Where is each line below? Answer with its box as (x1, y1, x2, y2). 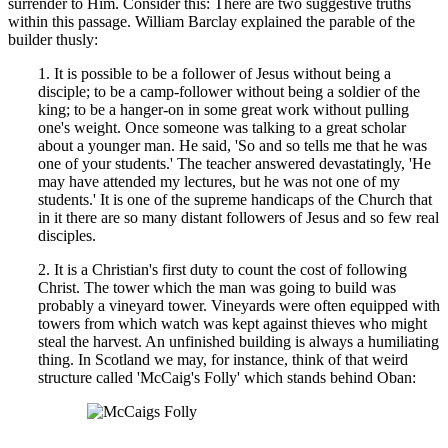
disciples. (38, 226, 96, 244)
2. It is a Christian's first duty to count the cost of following (38, 260, 407, 278)
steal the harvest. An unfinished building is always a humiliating (38, 332, 439, 350)
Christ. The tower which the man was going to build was (38, 278, 396, 296)
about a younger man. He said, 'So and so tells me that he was (38, 136, 427, 154)
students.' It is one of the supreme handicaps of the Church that (38, 190, 432, 208)
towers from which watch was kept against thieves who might (38, 314, 427, 332)
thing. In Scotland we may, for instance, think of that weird (38, 350, 408, 368)
